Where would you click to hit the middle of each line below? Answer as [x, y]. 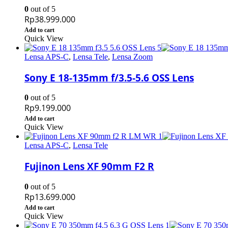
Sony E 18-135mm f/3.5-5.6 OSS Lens [109, 77]
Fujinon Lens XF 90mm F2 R [89, 166]
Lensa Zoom [132, 56]
